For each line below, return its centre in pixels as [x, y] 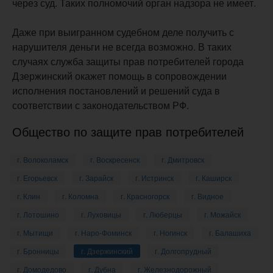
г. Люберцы [163, 214]
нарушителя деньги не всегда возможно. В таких [122, 47]
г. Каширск [214, 178]
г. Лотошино [38, 214]
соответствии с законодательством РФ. [101, 105]
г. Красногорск [145, 196]
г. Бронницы [38, 251]
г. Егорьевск [37, 178]
